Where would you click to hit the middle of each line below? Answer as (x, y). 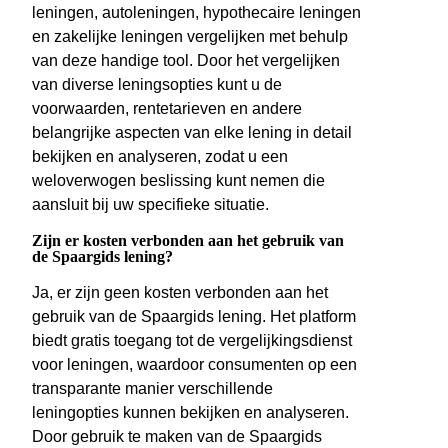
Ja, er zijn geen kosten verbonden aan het (180, 293)
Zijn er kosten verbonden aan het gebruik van (188, 241)
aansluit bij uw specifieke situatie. (150, 205)
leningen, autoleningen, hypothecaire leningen (196, 13)
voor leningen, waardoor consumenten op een (194, 365)
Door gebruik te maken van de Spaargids (177, 437)
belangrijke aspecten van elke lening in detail (192, 133)
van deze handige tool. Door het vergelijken (186, 61)
